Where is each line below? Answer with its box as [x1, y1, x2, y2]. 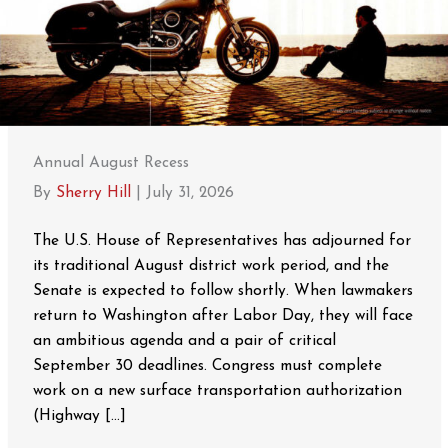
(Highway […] [32, 408, 126, 425]
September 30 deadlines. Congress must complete [32, 358, 382, 375]
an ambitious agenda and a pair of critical [32, 333, 336, 350]
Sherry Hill [55, 184, 136, 201]
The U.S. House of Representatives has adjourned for [32, 233, 411, 250]
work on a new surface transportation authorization [32, 383, 402, 400]
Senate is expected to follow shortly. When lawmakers [32, 283, 413, 300]
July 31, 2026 [145, 184, 234, 201]
